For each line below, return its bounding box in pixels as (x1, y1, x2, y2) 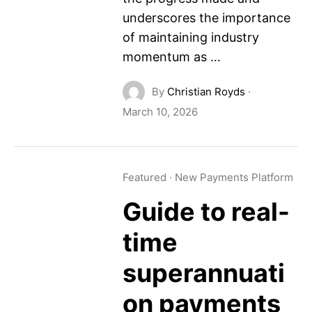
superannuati (122, 258, 285, 288)
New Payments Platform (174, 171, 293, 184)
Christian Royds (166, 85, 245, 98)
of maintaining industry (122, 30, 259, 45)
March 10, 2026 (122, 105, 198, 118)
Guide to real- (122, 196, 290, 227)
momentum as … (122, 49, 221, 64)
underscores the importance (122, 10, 290, 25)
